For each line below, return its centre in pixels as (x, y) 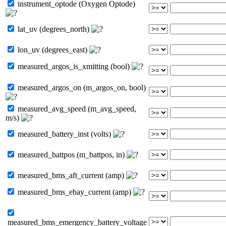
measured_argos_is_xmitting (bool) (74, 66)
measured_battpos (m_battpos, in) (71, 154)
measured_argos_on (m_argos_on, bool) (81, 87)
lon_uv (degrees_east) (52, 49)
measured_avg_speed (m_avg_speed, (76, 108)
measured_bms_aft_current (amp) (71, 175)
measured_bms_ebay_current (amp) (74, 192)
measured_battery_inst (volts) (64, 134)
